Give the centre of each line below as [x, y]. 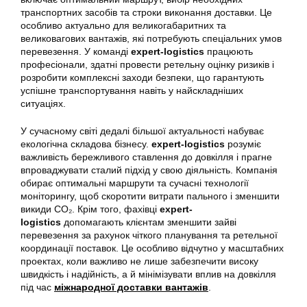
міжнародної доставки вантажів [131, 287]
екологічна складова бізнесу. [86, 144]
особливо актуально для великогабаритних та [123, 25]
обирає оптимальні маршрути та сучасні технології [135, 183]
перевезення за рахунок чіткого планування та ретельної [149, 235]
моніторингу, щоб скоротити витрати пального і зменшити [150, 196]
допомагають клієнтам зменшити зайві [149, 222]
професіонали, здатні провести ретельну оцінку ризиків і [147, 64]
